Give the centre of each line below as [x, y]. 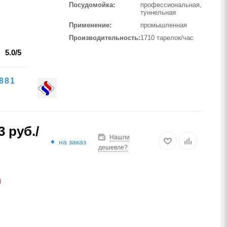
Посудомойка [91, 5]
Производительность [104, 38]
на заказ [73, 142]
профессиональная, [171, 5]
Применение [89, 25]
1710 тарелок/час [167, 38]
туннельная [158, 12]
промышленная [164, 25]
